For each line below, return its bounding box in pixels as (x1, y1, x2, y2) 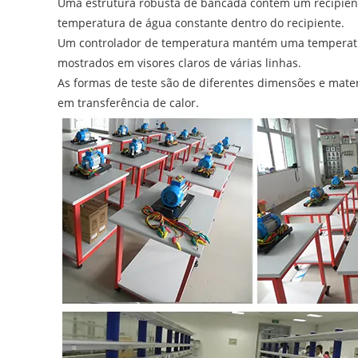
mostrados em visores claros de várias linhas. (58, 55, 301, 71)
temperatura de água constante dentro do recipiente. (58, 15, 344, 31)
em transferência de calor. (58, 95, 199, 111)
